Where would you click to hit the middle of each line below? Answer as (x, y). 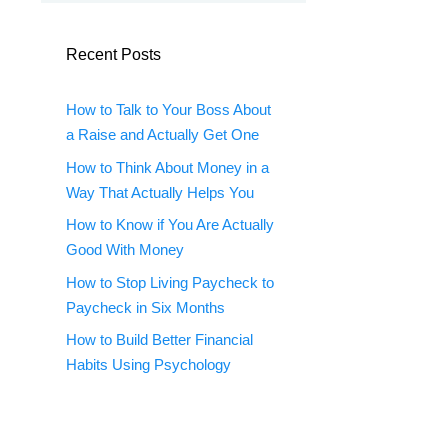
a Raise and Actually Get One (162, 134)
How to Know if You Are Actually (170, 224)
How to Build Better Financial (159, 339)
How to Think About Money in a (167, 167)
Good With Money (125, 249)
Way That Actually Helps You (160, 192)
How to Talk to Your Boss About (168, 109)
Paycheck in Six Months (145, 307)
